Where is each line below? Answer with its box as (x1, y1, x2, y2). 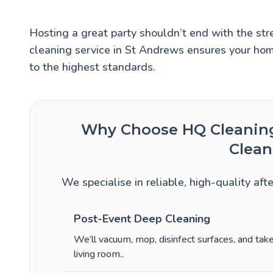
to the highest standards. (29, 60, 155, 75)
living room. (74, 247, 122, 261)
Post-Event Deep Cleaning (74, 211, 210, 227)
